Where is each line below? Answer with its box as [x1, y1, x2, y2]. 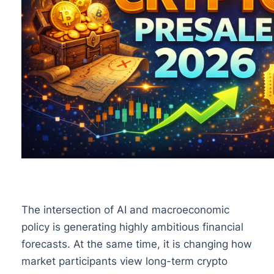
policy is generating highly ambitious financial [21, 220, 243, 233]
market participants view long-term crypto [21, 254, 228, 267]
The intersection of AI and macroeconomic [21, 203, 229, 216]
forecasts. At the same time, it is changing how [21, 237, 252, 250]
